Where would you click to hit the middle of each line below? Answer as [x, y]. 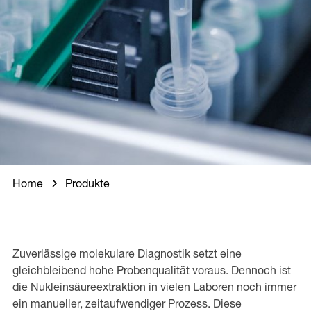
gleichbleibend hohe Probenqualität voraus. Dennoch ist [151, 271]
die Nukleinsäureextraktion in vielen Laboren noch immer [154, 288]
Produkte [87, 184]
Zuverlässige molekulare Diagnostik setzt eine [127, 254]
